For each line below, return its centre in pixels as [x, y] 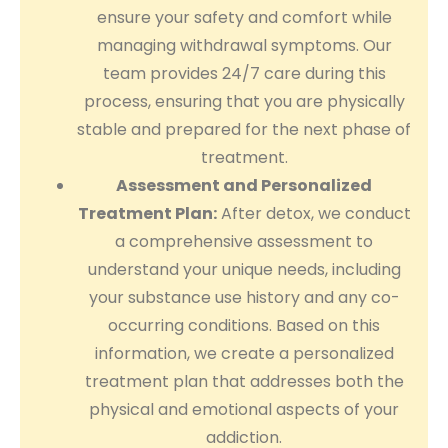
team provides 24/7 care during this [244, 74]
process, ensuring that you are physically [244, 102]
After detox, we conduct [313, 214]
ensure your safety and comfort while [244, 18]
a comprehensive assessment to [244, 242]
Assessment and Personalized [244, 186]
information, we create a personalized [244, 354]
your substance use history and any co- [244, 298]
